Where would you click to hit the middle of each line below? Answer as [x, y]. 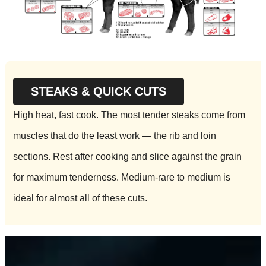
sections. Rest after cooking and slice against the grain [128, 157]
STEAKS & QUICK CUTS [99, 92]
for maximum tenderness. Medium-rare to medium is [122, 178]
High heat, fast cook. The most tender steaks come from [129, 115]
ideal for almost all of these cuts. [80, 198]
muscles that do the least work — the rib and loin [115, 136]
